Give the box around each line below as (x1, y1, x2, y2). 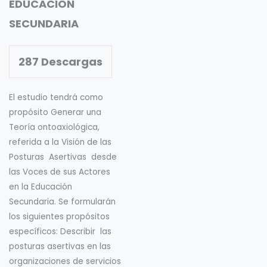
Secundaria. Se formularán (9, 196, 116, 208)
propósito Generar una (9, 107, 104, 119)
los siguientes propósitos (9, 211, 110, 223)
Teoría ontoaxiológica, (9, 122, 100, 133)
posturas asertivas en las (9, 241, 111, 253)
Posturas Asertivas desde (9, 151, 117, 163)
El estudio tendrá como (9, 92, 103, 104)
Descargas (39, 54, 103, 70)
